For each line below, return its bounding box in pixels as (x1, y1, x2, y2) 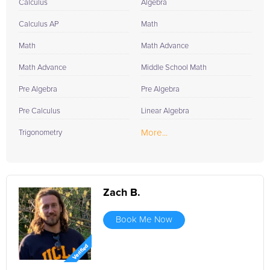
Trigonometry (19, 129, 62, 137)
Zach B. (103, 187, 140, 198)
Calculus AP (19, 20, 58, 28)
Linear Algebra (141, 107, 189, 115)
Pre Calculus (19, 107, 60, 115)
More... (141, 128, 168, 137)
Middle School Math (141, 64, 207, 72)
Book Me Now (116, 215, 172, 224)
